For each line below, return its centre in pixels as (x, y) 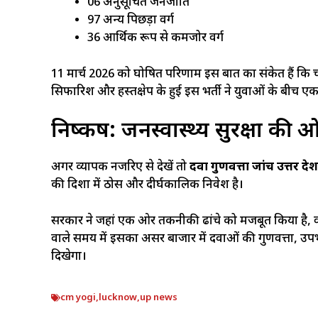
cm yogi (78, 298)
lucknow (118, 298)
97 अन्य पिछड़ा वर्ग (131, 21)
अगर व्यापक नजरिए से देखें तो (120, 168)
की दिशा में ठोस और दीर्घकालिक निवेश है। (147, 185)
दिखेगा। (69, 257)
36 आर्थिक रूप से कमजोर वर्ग (155, 38)
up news (159, 298)
